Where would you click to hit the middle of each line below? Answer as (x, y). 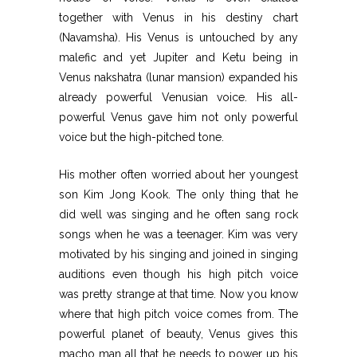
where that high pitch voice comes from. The (178, 314)
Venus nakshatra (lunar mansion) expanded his (178, 78)
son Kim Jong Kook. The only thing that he (178, 195)
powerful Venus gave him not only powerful (178, 118)
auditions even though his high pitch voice (178, 275)
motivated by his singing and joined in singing (178, 255)
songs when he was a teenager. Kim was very (178, 235)
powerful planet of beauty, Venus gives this (178, 334)
